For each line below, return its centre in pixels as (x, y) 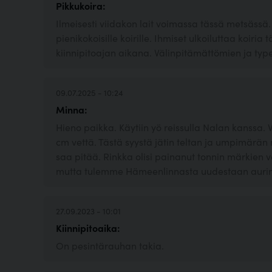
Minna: (72, 110)
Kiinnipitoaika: (88, 228)
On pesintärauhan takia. (110, 246)
